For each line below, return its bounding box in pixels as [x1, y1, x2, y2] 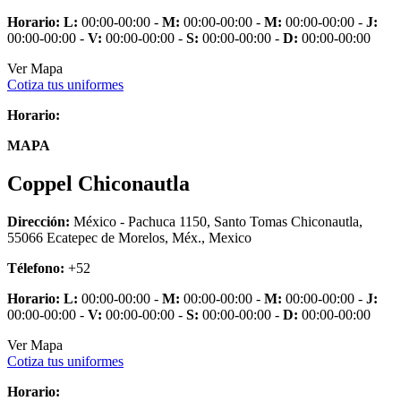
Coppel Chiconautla [7, 172, 190, 196]
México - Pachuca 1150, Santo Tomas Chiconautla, [70, 214, 363, 230]
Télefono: [7, 260, 64, 277]
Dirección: [7, 214, 70, 230]
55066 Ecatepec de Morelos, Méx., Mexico [7, 230, 252, 246]
